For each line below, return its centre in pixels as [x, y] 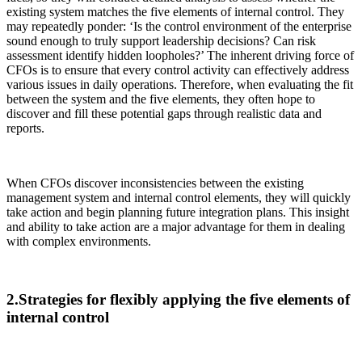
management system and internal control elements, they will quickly [179, 197]
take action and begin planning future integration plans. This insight [178, 212]
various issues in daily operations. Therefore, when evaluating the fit [180, 84]
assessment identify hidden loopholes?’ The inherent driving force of [180, 55]
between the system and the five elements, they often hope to [161, 99]
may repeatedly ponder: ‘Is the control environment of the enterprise [179, 26]
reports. [25, 128]
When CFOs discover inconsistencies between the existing [155, 183]
